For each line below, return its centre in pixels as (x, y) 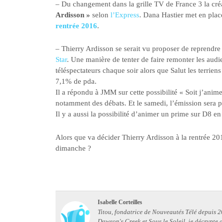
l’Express (125, 15)
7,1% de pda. (76, 82)
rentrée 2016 (76, 26)
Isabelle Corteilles (120, 202)
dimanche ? (73, 148)
